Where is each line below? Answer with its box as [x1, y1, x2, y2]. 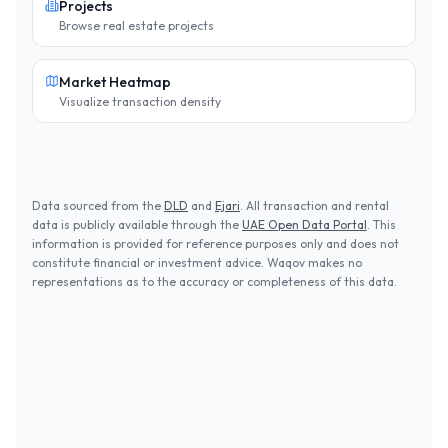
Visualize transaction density [59, 94, 221, 109]
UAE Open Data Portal [242, 217, 367, 232]
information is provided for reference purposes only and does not [32, 236, 399, 251]
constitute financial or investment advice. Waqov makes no [32, 255, 362, 270]
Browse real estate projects [59, 18, 214, 33]
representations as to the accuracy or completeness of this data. [32, 274, 397, 289]
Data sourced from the [32, 198, 161, 213]
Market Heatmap [59, 73, 171, 91]
